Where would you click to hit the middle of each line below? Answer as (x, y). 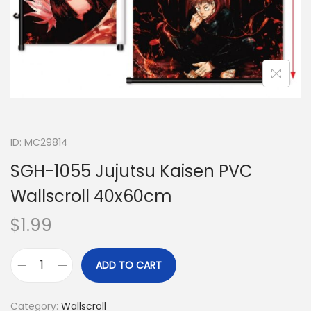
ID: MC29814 (39, 142)
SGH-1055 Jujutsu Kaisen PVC (132, 171)
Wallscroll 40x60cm (91, 196)
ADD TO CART (129, 265)
